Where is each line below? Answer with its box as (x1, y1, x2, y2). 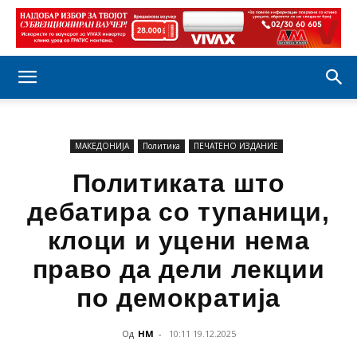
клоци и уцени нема (47, 226, 310, 255)
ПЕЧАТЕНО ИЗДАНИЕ (194, 140, 278, 151)
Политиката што (72, 169, 285, 198)
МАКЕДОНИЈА (75, 140, 129, 151)
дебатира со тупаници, (27, 198, 330, 226)
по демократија (76, 284, 280, 312)
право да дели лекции (32, 255, 325, 284)
